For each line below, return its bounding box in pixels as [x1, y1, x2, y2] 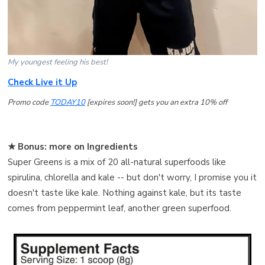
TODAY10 [50, 96, 85, 108]
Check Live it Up [8, 76, 77, 88]
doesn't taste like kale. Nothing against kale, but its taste [8, 186, 241, 199]
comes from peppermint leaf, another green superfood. [8, 202, 231, 214]
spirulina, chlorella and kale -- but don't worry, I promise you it [8, 171, 257, 183]
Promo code [8, 96, 50, 108]
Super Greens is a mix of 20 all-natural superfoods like [8, 156, 226, 168]
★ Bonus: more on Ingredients [8, 140, 138, 153]
